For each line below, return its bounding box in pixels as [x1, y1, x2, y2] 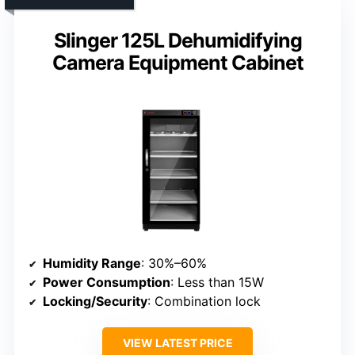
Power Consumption [43, 273, 170, 290]
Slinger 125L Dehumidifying [53, 28, 302, 52]
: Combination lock [147, 292, 261, 309]
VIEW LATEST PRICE [122, 335, 233, 349]
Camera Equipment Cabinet [52, 50, 303, 74]
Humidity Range [43, 254, 141, 271]
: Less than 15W [170, 273, 264, 290]
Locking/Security [43, 292, 147, 309]
